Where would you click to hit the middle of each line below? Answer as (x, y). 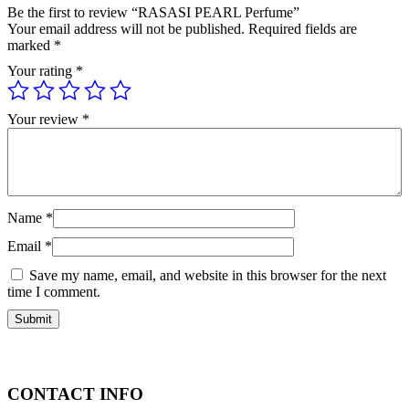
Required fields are (303, 29)
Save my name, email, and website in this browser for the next (208, 276)
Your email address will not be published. (126, 29)
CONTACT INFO (75, 393)
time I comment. (54, 292)
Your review (45, 120)
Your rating (42, 71)
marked (31, 46)
